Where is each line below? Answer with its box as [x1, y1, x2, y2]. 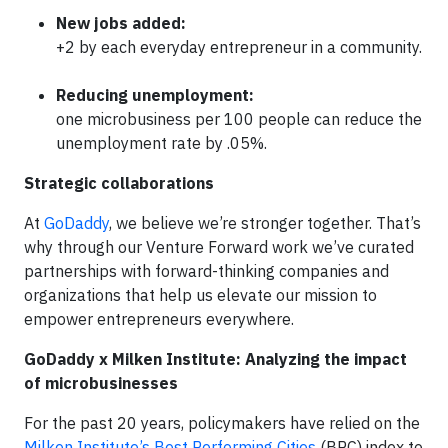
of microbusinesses [24, 373, 178, 393]
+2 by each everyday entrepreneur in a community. [56, 37, 422, 57]
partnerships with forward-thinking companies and [24, 261, 389, 281]
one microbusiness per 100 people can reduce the [56, 109, 422, 129]
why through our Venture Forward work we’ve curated [24, 237, 414, 257]
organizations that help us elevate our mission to [24, 285, 377, 305]
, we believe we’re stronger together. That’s [109, 213, 421, 233]
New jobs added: [56, 13, 186, 33]
